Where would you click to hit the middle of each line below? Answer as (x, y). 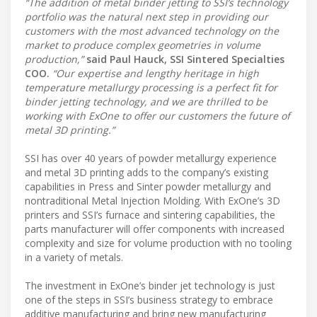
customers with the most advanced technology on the (152, 31)
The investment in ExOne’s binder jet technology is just (150, 286)
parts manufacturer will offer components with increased (155, 229)
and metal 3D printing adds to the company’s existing (146, 173)
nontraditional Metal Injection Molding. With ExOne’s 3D (152, 201)
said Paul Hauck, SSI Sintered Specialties (185, 59)
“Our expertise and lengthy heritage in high (156, 74)
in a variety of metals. (74, 258)
